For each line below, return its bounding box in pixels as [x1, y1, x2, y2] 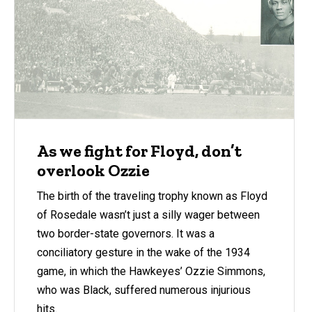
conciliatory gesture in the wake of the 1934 [37, 245, 250, 259]
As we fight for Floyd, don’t [37, 141, 242, 162]
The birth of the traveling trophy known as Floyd [37, 189, 267, 203]
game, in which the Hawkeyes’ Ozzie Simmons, [37, 264, 265, 278]
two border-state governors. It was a [37, 226, 214, 240]
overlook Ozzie [37, 160, 150, 181]
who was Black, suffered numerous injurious [37, 283, 251, 297]
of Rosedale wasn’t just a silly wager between [37, 208, 260, 221]
